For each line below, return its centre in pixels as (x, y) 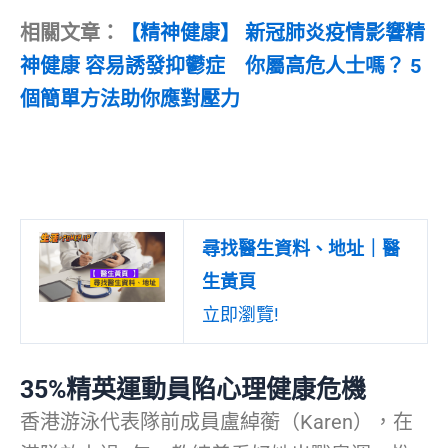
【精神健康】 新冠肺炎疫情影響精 (272, 33)
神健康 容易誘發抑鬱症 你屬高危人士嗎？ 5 (220, 66)
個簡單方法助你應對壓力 (130, 99)
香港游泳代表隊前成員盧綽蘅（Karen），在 (216, 422)
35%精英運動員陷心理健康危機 (193, 390)
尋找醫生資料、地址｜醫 (301, 249)
